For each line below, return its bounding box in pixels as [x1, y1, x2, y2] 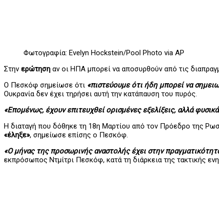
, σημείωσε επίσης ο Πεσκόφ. [30, 131, 128, 140]
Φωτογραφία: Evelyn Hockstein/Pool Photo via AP [23, 48, 184, 58]
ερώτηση [21, 65, 50, 74]
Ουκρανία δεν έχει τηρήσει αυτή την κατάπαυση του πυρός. [4, 89, 197, 99]
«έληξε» [4, 131, 30, 140]
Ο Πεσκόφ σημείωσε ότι [4, 81, 87, 90]
